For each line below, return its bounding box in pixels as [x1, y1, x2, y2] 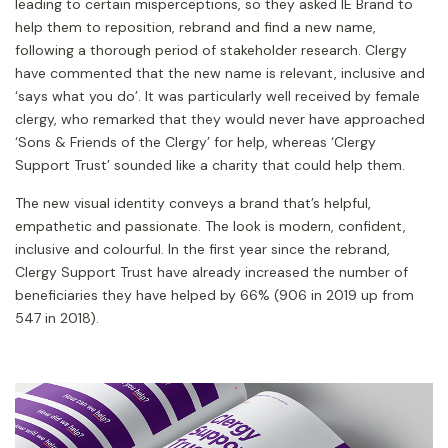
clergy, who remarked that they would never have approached [15, 110, 425, 129]
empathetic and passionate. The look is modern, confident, [15, 217, 406, 236]
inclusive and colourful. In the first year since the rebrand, [15, 240, 390, 259]
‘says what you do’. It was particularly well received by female [15, 87, 420, 106]
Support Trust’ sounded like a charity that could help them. [15, 156, 405, 175]
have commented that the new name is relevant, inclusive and [15, 64, 425, 83]
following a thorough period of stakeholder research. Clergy [15, 41, 407, 60]
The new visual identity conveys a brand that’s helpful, [15, 194, 371, 213]
